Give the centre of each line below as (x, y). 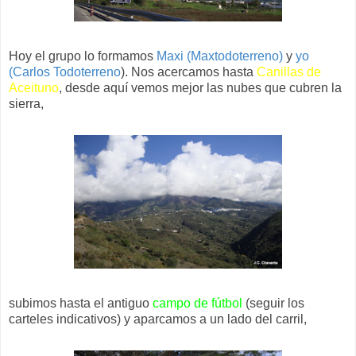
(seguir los (273, 303)
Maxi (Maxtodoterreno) (220, 56)
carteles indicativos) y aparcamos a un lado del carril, (158, 319)
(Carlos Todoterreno (65, 72)
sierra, (26, 103)
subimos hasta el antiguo (81, 303)
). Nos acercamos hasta (189, 72)
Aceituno (34, 87)
